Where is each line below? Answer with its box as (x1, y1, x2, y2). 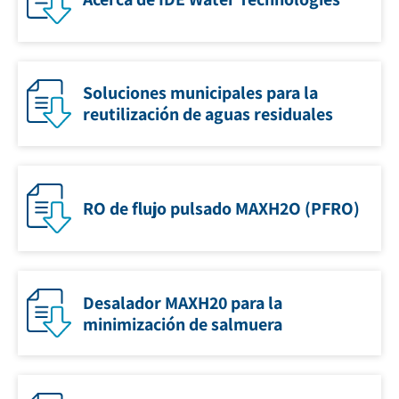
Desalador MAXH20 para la (83, 290, 282, 314)
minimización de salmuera (83, 312, 282, 336)
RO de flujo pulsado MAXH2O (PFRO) (83, 196, 360, 220)
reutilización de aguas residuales (83, 102, 333, 126)
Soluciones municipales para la (83, 81, 318, 105)
